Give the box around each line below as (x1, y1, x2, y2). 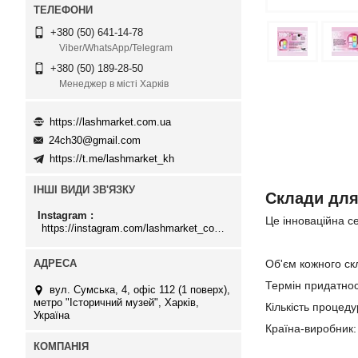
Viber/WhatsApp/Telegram (59, 42, 173, 54)
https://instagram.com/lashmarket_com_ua (214, 221, 225, 234)
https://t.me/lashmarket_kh (50, 153, 174, 165)
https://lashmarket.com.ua (50, 115, 171, 128)
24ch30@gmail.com (49, 134, 141, 147)
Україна (34, 308, 70, 321)
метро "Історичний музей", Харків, (34, 296, 199, 308)
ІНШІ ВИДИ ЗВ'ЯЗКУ (34, 184, 135, 197)
